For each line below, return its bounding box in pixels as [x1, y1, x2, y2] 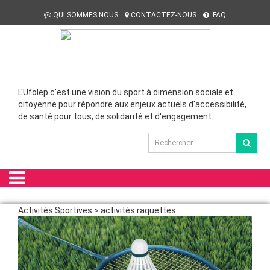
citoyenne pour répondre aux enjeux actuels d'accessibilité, [18, 99, 246, 109]
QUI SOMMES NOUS [52, 11, 118, 19]
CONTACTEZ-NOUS [131, 11, 196, 19]
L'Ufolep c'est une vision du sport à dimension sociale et [18, 87, 233, 97]
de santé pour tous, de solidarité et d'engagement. [18, 111, 213, 121]
